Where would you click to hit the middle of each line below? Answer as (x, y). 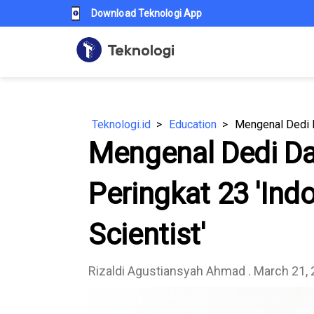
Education (193, 124)
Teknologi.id (121, 124)
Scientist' (147, 234)
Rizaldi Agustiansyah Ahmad (167, 271)
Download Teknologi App (147, 13)
